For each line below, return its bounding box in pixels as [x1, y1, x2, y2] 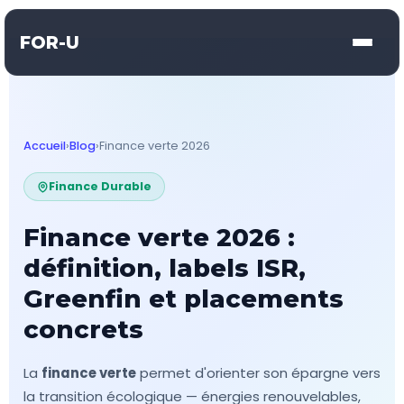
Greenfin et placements [23, 284, 344, 314]
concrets [23, 315, 143, 344]
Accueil [23, 138, 66, 153]
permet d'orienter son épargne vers [136, 363, 381, 382]
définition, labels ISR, [23, 253, 306, 283]
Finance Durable [49, 179, 151, 194]
